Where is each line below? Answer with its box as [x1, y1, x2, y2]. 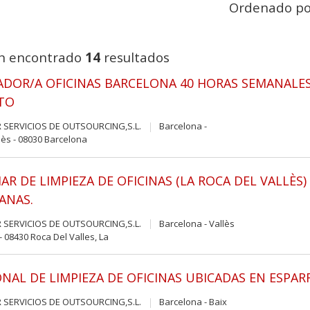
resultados [100, 48, 170, 66]
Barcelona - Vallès [157, 217, 235, 230]
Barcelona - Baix [157, 295, 228, 309]
